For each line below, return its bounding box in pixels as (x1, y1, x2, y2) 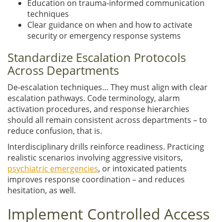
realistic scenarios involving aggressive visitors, (7, 152, 183, 163)
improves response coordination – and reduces (7, 173, 185, 185)
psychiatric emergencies (7, 163, 98, 174)
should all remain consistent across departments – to (7, 114, 207, 125)
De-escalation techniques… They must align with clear (7, 81, 208, 93)
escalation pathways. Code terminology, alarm (7, 92, 180, 104)
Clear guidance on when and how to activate (27, 19, 192, 30)
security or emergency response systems (27, 30, 181, 41)
